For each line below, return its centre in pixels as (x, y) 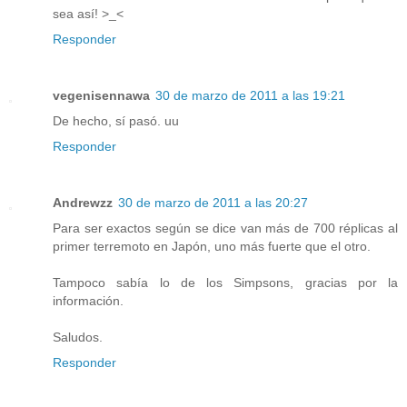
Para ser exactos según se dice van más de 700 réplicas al (225, 228)
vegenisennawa (101, 96)
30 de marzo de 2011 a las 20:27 (213, 203)
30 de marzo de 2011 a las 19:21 (250, 96)
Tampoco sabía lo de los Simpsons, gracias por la (225, 283)
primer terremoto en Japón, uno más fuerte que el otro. (212, 247)
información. (88, 301)
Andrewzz (83, 203)
